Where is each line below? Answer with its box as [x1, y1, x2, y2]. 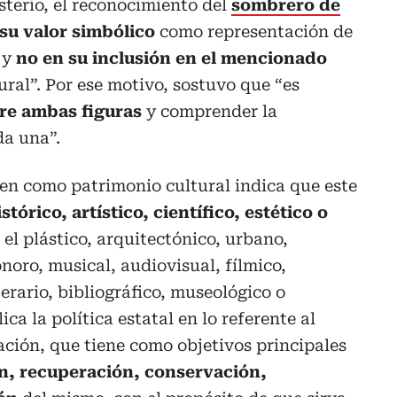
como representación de [155, 22, 353, 42]
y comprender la [146, 102, 277, 121]
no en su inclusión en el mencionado [16, 49, 327, 68]
